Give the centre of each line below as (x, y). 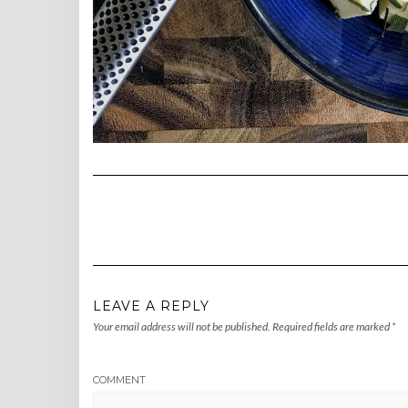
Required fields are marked (332, 327)
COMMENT (119, 380)
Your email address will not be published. (182, 327)
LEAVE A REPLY (151, 306)
